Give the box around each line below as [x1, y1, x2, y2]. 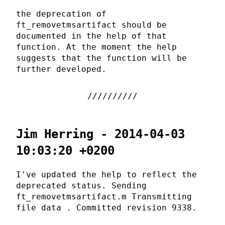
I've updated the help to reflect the [16, 170, 197, 180]
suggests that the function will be [16, 53, 187, 63]
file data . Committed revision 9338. [16, 203, 197, 213]
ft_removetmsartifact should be [16, 20, 167, 30]
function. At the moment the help [16, 42, 177, 52]
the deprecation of [16, 9, 106, 19]
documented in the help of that [16, 31, 167, 41]
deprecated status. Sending [16, 181, 147, 191]
